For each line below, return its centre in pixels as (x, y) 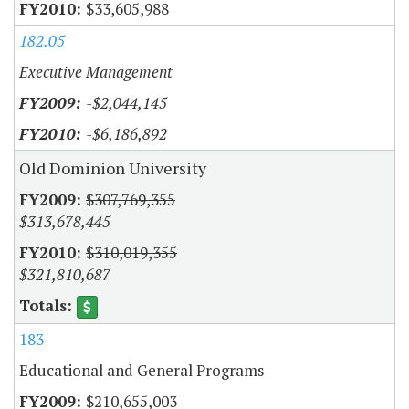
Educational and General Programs (142, 371)
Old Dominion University (113, 168)
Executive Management (96, 72)
